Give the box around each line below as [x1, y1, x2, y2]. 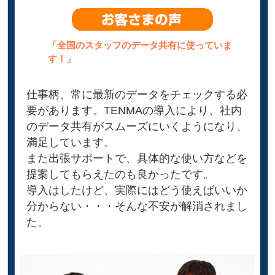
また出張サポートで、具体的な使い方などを [26, 152, 248, 165]
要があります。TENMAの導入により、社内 [26, 104, 242, 117]
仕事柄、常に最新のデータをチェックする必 [26, 88, 248, 101]
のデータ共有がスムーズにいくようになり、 [26, 120, 248, 133]
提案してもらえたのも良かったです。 [26, 168, 215, 180]
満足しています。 [26, 136, 115, 149]
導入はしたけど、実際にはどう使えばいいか [26, 184, 248, 196]
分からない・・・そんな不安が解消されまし [26, 199, 248, 212]
